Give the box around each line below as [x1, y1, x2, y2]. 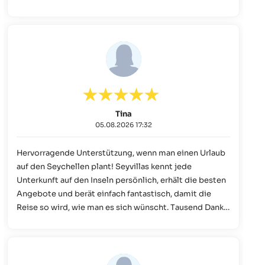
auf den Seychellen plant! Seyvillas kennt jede [17, 161, 192, 172]
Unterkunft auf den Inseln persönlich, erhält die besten [17, 174, 226, 185]
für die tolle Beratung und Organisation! [17, 215, 170, 226]
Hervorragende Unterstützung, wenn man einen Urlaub [17, 147, 225, 158]
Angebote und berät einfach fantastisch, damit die [17, 188, 211, 199]
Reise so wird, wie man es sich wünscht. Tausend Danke [17, 202, 228, 212]
